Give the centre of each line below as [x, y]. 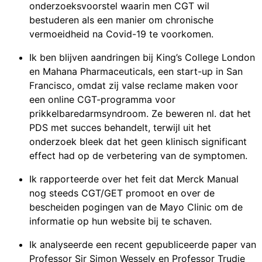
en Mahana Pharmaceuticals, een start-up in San [136, 72]
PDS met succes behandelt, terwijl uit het [120, 128]
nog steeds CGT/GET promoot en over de [122, 193]
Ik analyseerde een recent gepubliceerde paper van [143, 245]
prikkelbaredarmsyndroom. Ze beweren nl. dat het [140, 114]
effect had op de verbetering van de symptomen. [138, 156]
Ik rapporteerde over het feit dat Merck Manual [134, 179]
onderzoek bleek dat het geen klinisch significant [138, 142]
